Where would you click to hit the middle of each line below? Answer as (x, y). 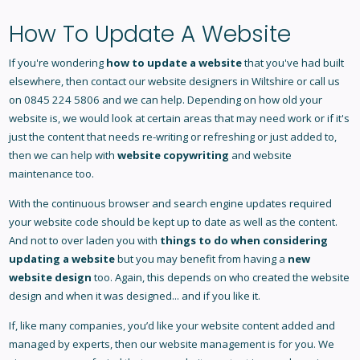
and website (260, 155)
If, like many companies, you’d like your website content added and (172, 326)
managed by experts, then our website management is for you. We (171, 344)
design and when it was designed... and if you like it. (134, 296)
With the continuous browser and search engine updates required (170, 204)
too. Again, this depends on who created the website (220, 278)
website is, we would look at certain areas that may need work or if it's (179, 119)
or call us (317, 82)
